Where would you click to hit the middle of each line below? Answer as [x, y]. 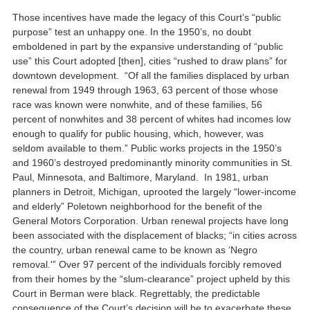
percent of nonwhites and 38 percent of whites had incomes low [152, 119]
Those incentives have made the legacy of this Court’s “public [147, 18]
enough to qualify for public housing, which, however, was [138, 134]
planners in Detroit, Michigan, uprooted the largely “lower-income [155, 192]
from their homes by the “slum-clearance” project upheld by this [152, 279]
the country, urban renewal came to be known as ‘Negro [135, 250]
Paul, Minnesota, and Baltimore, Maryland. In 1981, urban [141, 177]
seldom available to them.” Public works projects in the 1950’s [147, 148]
